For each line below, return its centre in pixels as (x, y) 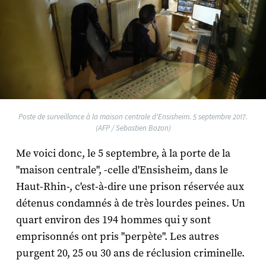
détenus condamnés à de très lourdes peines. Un (130, 203)
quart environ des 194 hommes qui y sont (113, 220)
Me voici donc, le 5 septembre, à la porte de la (123, 153)
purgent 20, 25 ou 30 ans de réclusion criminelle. (130, 253)
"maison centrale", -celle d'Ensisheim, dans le (122, 170)
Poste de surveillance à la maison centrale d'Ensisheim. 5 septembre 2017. (133, 116)
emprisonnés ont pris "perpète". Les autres (117, 236)
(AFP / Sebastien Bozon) (133, 128)
